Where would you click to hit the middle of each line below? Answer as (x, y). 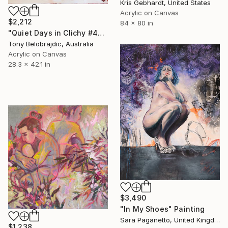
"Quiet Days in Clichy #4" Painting (101, 33)
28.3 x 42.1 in (29, 64)
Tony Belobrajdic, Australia (51, 44)
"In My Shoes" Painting (163, 209)
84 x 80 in (137, 23)
